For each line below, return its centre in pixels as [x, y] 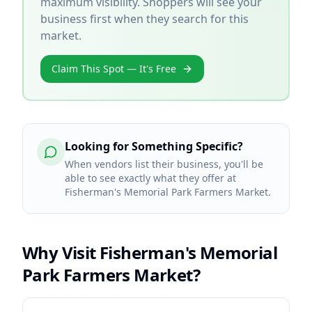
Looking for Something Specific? [154, 146]
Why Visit [61, 252]
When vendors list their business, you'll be [164, 164]
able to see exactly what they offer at [150, 178]
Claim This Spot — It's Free [114, 69]
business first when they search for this [145, 19]
